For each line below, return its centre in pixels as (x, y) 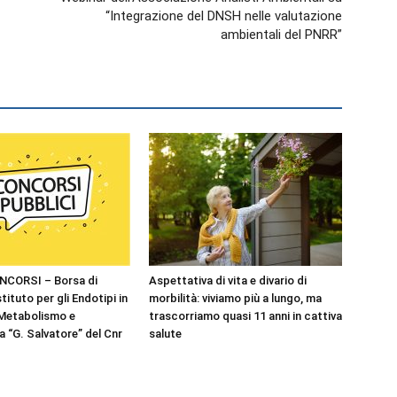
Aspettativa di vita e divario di (228, 280)
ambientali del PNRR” (281, 35)
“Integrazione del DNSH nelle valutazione (224, 16)
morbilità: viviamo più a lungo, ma (235, 298)
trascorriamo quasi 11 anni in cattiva (245, 316)
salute (165, 334)
